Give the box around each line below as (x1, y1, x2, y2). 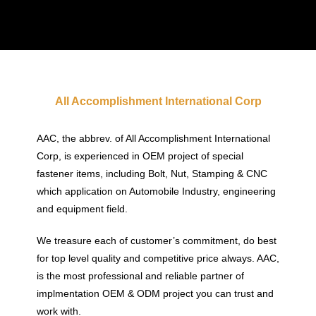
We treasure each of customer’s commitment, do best (36, 234, 276, 246)
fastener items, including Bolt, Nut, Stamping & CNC (36, 167, 267, 179)
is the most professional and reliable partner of (36, 269, 244, 281)
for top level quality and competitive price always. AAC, (36, 252, 279, 264)
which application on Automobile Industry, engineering (36, 185, 276, 197)
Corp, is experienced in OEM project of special (36, 150, 243, 162)
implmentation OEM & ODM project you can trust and (36, 287, 274, 299)
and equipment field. (36, 202, 128, 214)
